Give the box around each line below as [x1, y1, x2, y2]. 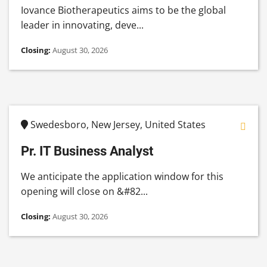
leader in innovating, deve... [21, 18, 144, 32]
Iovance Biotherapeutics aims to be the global [21, 4, 226, 17]
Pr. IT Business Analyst [21, 143, 153, 159]
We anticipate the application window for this [21, 170, 223, 184]
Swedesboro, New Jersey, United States [28, 118, 206, 132]
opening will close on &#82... [21, 185, 148, 198]
